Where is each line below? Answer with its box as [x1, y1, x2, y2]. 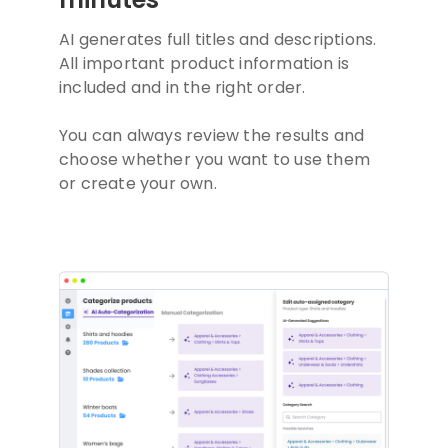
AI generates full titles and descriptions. [59, 28, 377, 52]
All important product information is [59, 52, 350, 76]
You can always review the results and [59, 124, 365, 148]
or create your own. [59, 172, 217, 196]
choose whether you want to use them [59, 148, 370, 172]
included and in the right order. [59, 76, 306, 100]
